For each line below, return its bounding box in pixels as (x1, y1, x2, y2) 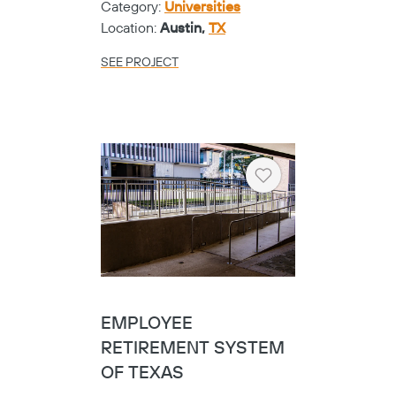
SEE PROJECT (101, 55, 179, 72)
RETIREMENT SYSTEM (101, 337, 285, 360)
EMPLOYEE (101, 312, 193, 335)
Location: (101, 19, 160, 38)
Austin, (160, 19, 209, 38)
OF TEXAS (101, 362, 184, 385)
